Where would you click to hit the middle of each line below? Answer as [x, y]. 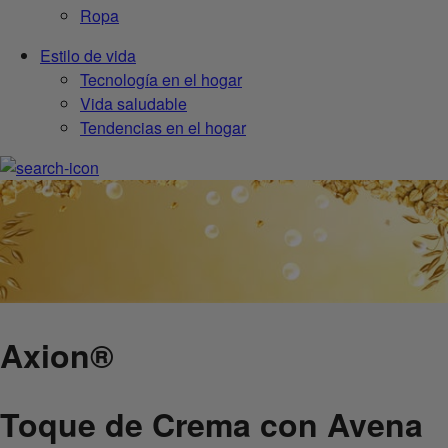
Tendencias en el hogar [163, 128]
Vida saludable [133, 104]
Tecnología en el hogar [161, 80]
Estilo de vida [88, 56]
